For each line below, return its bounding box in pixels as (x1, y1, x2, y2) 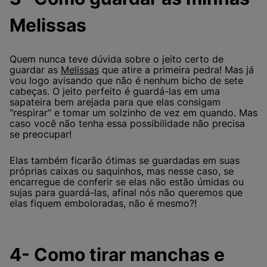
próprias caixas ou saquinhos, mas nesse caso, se (10, 164, 234, 177)
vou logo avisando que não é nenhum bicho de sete (10, 74, 243, 86)
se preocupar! (10, 128, 72, 140)
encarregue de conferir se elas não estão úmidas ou (10, 175, 244, 188)
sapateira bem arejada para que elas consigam (10, 95, 221, 108)
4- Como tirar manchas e (10, 244, 225, 266)
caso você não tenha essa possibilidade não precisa (10, 117, 245, 129)
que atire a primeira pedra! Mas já (99, 63, 254, 76)
